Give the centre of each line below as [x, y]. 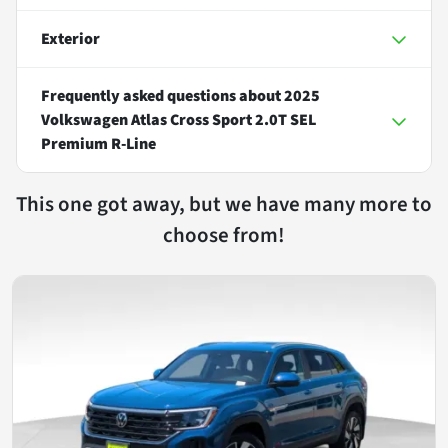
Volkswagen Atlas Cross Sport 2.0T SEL [178, 119]
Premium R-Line [98, 143]
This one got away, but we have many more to [224, 203]
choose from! [224, 234]
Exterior [70, 38]
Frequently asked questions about [162, 95]
